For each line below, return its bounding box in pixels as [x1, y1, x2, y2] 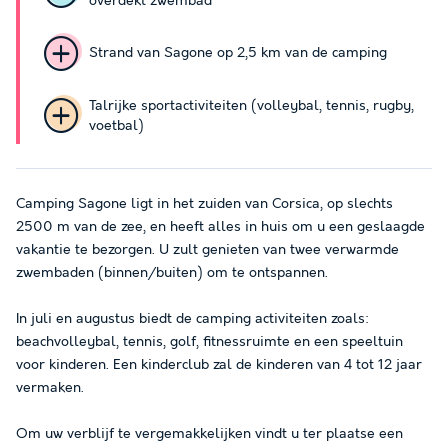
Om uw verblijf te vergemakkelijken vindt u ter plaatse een [16, 425, 403, 442]
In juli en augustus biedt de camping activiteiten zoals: [16, 310, 369, 327]
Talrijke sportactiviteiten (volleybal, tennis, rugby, [88, 97, 414, 114]
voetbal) [88, 117, 144, 134]
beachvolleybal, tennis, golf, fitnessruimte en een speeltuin [16, 333, 403, 350]
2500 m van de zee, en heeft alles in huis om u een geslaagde [16, 218, 425, 235]
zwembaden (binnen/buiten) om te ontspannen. [16, 264, 328, 281]
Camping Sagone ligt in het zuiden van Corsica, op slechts [16, 195, 393, 212]
